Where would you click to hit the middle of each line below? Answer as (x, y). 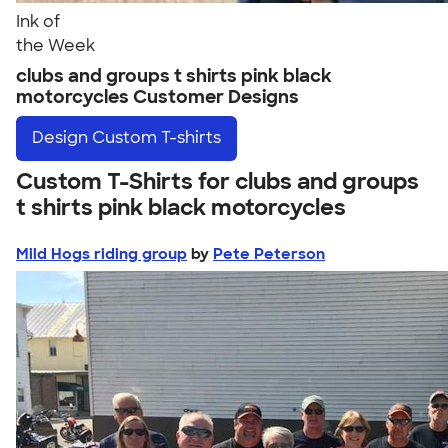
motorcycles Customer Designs (157, 97)
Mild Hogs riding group (101, 253)
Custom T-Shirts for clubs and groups (217, 181)
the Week (55, 45)
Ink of (38, 21)
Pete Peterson (269, 253)
